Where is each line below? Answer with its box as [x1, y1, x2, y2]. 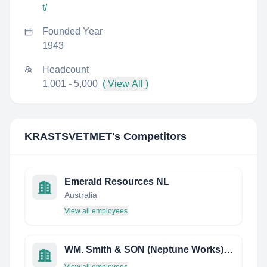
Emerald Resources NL [64, 176, 169, 187]
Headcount [42, 64, 89, 74]
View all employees [64, 207, 128, 215]
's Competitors [112, 131, 187, 142]
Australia [64, 190, 97, 200]
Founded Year [42, 26, 103, 36]
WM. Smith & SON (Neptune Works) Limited [223, 244, 233, 254]
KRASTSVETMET [24, 131, 112, 142]
